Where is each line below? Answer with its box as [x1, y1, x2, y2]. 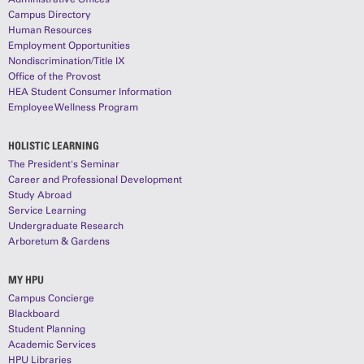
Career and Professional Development [8, 174, 182, 186]
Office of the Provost [8, 71, 101, 83]
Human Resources [8, 24, 92, 37]
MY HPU [8, 272, 44, 286]
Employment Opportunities [8, 40, 130, 52]
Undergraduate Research [8, 220, 123, 232]
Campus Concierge [8, 292, 94, 305]
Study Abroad [8, 189, 71, 201]
